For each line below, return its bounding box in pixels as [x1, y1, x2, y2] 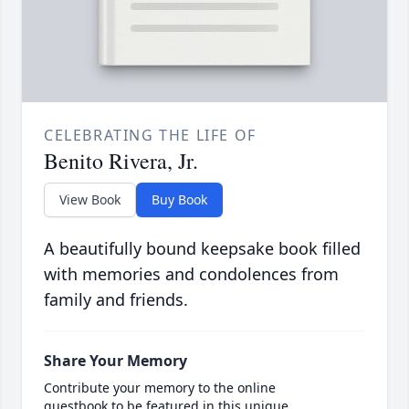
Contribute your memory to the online [44, 379, 276, 397]
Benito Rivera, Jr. [44, 146, 198, 176]
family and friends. [44, 288, 188, 311]
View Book [59, 191, 121, 209]
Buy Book [152, 191, 207, 209]
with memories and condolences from [44, 263, 339, 286]
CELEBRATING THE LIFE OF [44, 125, 257, 146]
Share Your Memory [44, 351, 187, 372]
